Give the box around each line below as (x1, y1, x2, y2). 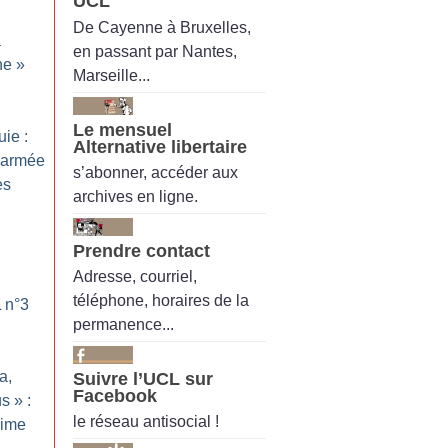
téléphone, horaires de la (73, 292, 249, 310)
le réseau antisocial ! (73, 413, 219, 431)
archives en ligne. (73, 187, 198, 205)
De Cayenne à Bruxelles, (73, 18, 251, 36)
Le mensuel (73, 119, 172, 140)
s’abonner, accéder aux (73, 163, 238, 181)
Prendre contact (73, 240, 210, 261)
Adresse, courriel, (73, 268, 197, 286)
